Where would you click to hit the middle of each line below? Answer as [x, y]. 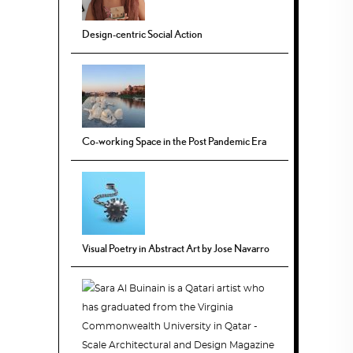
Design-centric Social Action [143, 34]
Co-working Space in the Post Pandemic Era [175, 141]
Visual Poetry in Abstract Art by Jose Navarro [176, 248]
